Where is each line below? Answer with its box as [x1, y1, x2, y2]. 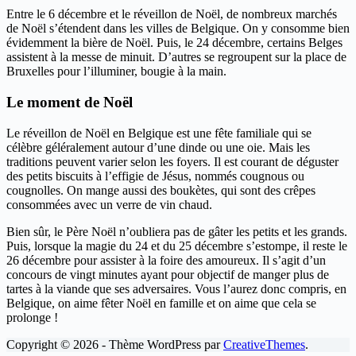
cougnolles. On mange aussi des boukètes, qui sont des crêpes [6, 183, 315, 197]
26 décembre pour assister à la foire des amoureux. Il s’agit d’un [6, 253, 326, 267]
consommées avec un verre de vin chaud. [6, 197, 212, 211]
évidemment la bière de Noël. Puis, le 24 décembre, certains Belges [6, 36, 342, 50]
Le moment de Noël [6, 93, 133, 110]
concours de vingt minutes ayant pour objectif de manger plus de [6, 267, 329, 281]
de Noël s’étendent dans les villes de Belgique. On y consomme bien [6, 21, 350, 36]
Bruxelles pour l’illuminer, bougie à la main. [6, 64, 226, 79]
